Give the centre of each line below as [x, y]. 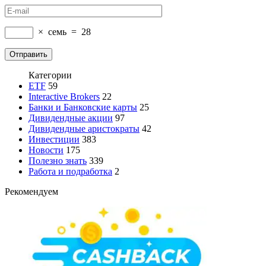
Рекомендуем [31, 192]
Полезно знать [58, 161]
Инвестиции [54, 140]
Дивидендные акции [71, 118]
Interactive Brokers [64, 97]
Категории [50, 75]
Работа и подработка [70, 172]
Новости [46, 150]
